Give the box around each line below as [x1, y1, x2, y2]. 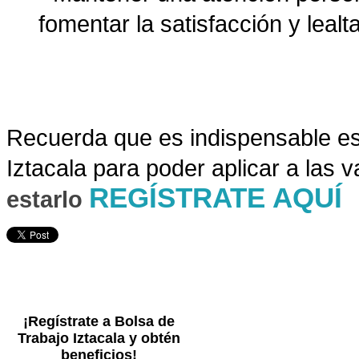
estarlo [6, 186, 89, 213]
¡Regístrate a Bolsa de [22, 313, 175, 330]
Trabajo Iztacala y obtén [17, 330, 180, 347]
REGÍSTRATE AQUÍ [89, 183, 342, 214]
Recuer [6, 124, 82, 151]
